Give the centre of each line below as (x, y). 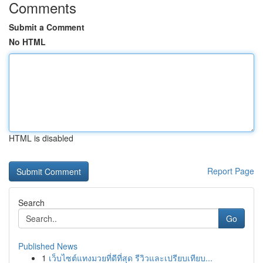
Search (31, 203)
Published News (48, 246)
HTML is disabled (41, 138)
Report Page (231, 171)
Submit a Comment (47, 27)
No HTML (27, 42)
